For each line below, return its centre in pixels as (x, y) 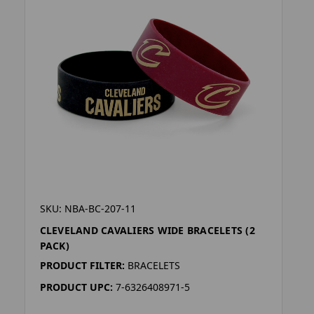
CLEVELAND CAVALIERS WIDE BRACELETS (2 (147, 230)
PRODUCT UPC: (76, 287)
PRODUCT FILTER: (82, 265)
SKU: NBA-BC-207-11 (88, 208)
